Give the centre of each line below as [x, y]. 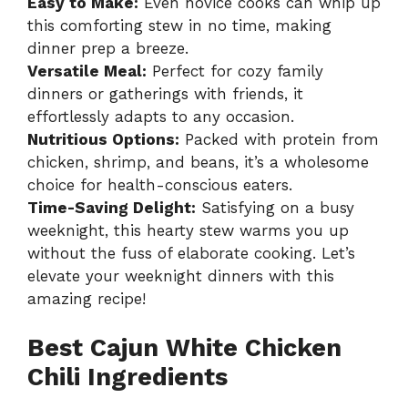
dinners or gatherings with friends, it [165, 93]
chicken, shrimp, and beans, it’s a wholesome [198, 162]
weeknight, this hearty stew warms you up [188, 230]
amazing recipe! [87, 298]
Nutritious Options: [103, 139]
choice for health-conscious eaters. [160, 184]
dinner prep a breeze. [108, 48]
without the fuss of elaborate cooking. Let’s [191, 253]
